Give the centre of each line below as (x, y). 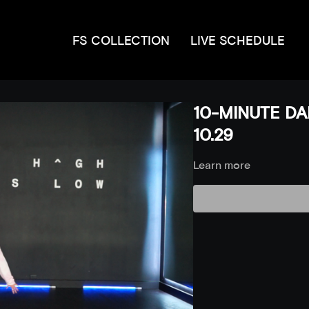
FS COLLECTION (121, 40)
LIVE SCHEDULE (238, 40)
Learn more (221, 165)
